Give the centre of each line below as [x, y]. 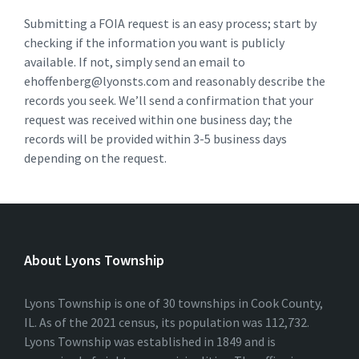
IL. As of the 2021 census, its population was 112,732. [167, 322]
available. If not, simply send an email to [135, 62]
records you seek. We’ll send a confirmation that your [169, 100]
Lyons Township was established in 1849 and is [150, 341]
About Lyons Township [94, 260]
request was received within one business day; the [158, 119]
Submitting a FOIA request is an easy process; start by [170, 23]
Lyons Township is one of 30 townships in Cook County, [173, 303]
